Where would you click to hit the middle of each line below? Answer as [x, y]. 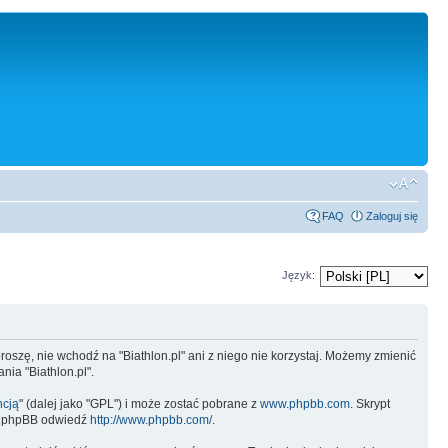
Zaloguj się [392, 216]
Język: [298, 275]
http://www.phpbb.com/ [151, 419]
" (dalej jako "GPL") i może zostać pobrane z [139, 403]
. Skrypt [370, 403]
